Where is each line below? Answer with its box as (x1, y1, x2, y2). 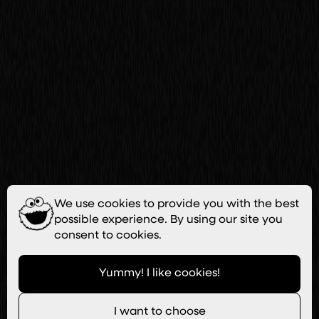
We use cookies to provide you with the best (54, 199, 299, 210)
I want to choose (113, 306, 206, 318)
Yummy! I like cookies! (99, 268, 220, 279)
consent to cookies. (54, 230, 162, 241)
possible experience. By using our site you (54, 214, 283, 226)
